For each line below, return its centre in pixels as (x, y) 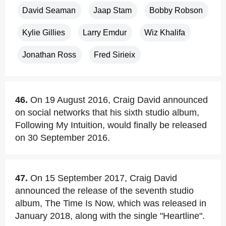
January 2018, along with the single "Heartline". (110, 216)
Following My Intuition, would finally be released (111, 125)
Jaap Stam (112, 10)
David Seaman (49, 10)
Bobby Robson (176, 10)
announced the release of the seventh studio (104, 191)
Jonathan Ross (49, 55)
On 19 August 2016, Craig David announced (119, 100)
